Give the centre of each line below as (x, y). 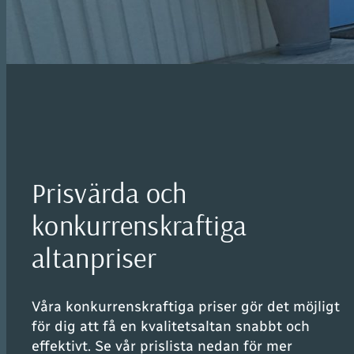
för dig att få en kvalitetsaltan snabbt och (171, 326)
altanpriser (94, 257)
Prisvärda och (109, 192)
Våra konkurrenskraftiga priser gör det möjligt (186, 306)
